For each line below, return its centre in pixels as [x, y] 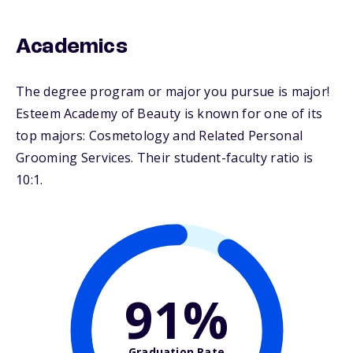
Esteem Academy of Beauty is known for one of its [169, 114]
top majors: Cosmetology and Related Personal [160, 136]
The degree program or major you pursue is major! [173, 92]
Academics [72, 48]
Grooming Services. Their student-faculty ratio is [165, 158]
